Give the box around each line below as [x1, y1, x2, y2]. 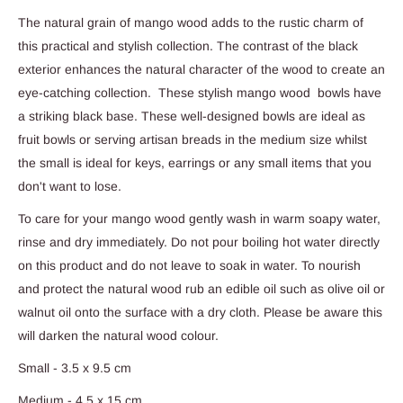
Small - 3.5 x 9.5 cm [18, 360, 131, 375]
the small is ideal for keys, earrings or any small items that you [18, 156, 372, 171]
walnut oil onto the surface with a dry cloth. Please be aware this [18, 304, 382, 319]
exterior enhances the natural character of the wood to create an [18, 62, 385, 77]
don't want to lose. [18, 179, 121, 194]
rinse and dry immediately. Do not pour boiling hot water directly [18, 234, 380, 249]
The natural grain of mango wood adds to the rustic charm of [18, 15, 363, 31]
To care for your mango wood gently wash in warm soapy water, [18, 210, 381, 226]
